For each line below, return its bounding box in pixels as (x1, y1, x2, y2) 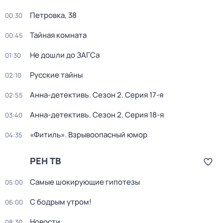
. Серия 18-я (121, 110, 164, 120)
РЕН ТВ (30, 155, 61, 167)
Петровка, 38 (30, 10, 77, 20)
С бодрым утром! (30, 197, 92, 207)
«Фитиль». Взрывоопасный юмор (30, 129, 147, 140)
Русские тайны (30, 70, 83, 80)
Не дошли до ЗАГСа (30, 50, 100, 60)
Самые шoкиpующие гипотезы (30, 177, 140, 187)
